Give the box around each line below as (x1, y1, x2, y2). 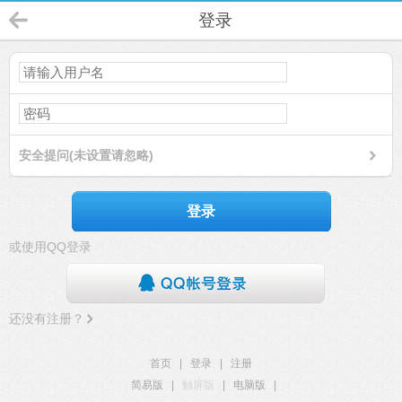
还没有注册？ (9, 311, 84, 326)
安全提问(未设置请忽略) (19, 148, 153, 162)
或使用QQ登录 (9, 240, 92, 254)
